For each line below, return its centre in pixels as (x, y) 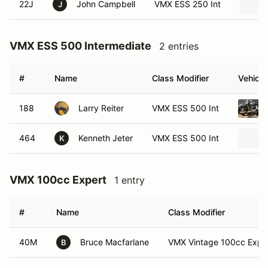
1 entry (130, 180)
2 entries (179, 46)
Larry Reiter (101, 108)
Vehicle (252, 78)
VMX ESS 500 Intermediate (80, 46)
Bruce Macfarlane (115, 242)
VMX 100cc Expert (58, 180)
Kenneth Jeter (106, 138)
